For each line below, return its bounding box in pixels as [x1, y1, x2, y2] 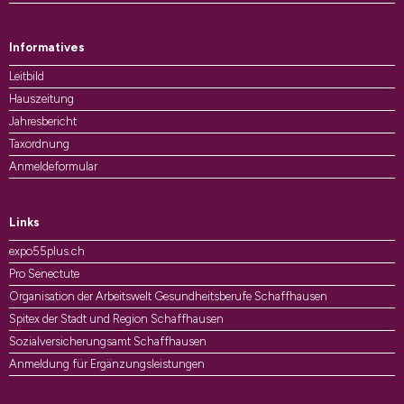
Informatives [9, 41, 85, 54]
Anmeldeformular [9, 160, 97, 173]
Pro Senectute [9, 267, 79, 280]
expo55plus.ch [9, 244, 85, 258]
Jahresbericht [9, 115, 77, 128]
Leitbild [9, 69, 44, 83]
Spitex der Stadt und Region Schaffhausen [9, 312, 224, 326]
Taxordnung [9, 137, 69, 151]
